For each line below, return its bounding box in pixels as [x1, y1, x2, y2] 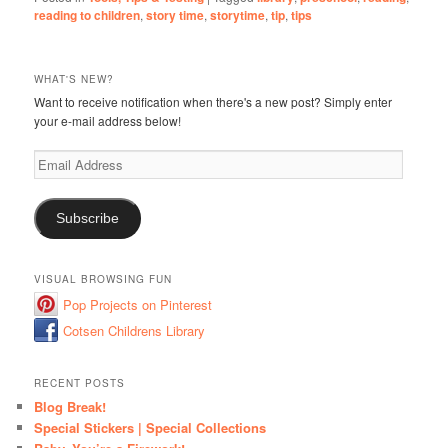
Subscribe [56, 211, 120, 227]
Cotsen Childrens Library [63, 320, 206, 340]
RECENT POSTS [34, 376, 126, 391]
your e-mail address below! [34, 112, 182, 130]
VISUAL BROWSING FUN [34, 271, 173, 286]
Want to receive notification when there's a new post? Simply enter [34, 93, 393, 111]
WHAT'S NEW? [34, 72, 115, 87]
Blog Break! [34, 397, 107, 417]
